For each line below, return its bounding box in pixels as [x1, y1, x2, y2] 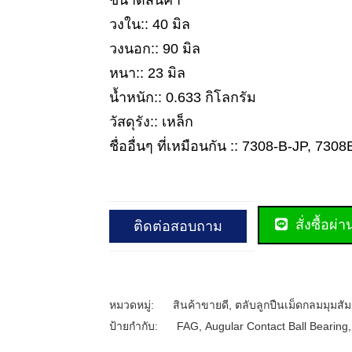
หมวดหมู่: [109, 298, 157, 311]
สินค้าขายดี [173, 298, 229, 311]
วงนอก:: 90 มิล [109, 41, 200, 57]
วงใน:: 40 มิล [109, 16, 190, 32]
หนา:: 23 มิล [109, 65, 185, 81]
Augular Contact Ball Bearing [205, 319, 348, 332]
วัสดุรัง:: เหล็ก [109, 114, 193, 130]
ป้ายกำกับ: [109, 319, 161, 332]
